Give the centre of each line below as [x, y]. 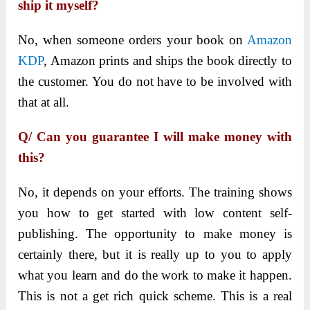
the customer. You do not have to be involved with [155, 82]
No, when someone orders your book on [133, 40]
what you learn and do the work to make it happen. [155, 275]
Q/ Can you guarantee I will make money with [155, 137]
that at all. [44, 102]
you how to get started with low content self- [155, 213]
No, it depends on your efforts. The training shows [155, 192]
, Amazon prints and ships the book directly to [168, 61]
